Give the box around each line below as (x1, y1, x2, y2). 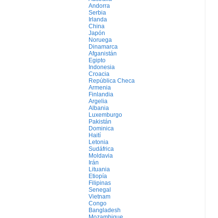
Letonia (89, 139, 109, 145)
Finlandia (89, 91, 113, 98)
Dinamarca (89, 43, 118, 50)
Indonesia (89, 64, 115, 71)
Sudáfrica (89, 145, 114, 152)
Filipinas (89, 180, 111, 186)
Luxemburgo (89, 111, 122, 118)
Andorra (89, 2, 110, 9)
